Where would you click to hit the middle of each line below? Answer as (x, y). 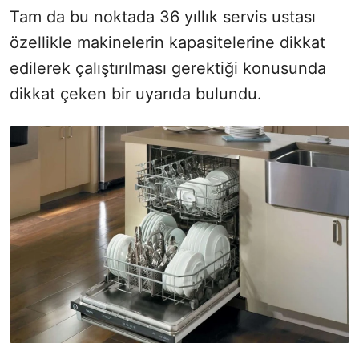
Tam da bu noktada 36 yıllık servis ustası (163, 16)
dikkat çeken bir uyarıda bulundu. (136, 93)
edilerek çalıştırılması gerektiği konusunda (168, 68)
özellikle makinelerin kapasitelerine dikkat (167, 42)
